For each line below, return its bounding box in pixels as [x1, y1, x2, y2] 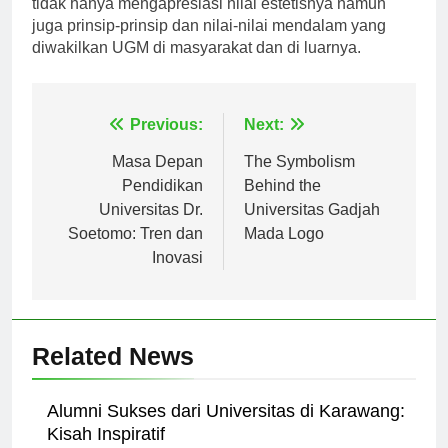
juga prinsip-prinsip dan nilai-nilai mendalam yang [32, 34, 386, 52]
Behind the [244, 194, 321, 212]
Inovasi [152, 266, 203, 284]
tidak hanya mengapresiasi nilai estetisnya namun [32, 12, 386, 30]
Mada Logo [244, 242, 324, 260]
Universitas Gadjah [244, 218, 380, 236]
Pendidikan [122, 194, 203, 212]
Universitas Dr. [99, 218, 203, 236]
